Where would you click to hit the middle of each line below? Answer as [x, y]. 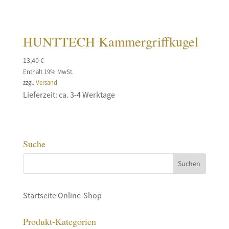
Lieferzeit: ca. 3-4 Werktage [69, 95]
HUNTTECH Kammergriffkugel [110, 42]
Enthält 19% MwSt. [48, 72]
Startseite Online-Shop [62, 195]
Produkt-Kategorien [59, 221]
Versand [46, 83]
